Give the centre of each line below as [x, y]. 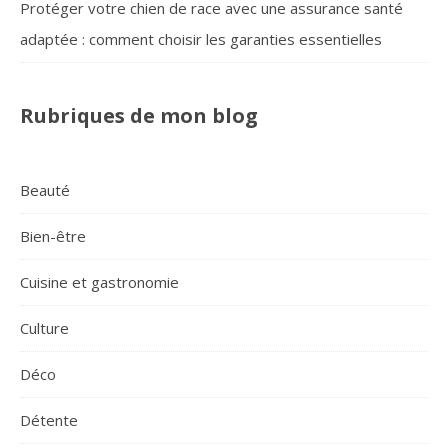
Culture [44, 328]
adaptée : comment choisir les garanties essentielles [201, 39]
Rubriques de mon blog [139, 116]
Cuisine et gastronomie [99, 282]
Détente [49, 420]
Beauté [45, 190]
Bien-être [53, 236]
